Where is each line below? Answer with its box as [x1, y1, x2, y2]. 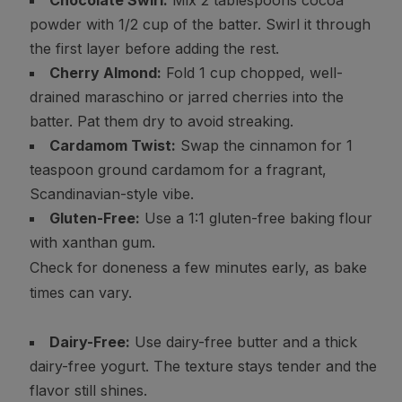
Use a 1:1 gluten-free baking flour [139, 209, 372, 228]
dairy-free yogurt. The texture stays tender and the [29, 357, 377, 376]
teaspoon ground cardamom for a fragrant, [29, 161, 327, 179]
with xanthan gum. [29, 233, 155, 252]
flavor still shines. [29, 381, 147, 400]
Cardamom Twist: [48, 136, 176, 155]
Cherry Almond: [48, 64, 162, 83]
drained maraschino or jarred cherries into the [29, 88, 344, 107]
